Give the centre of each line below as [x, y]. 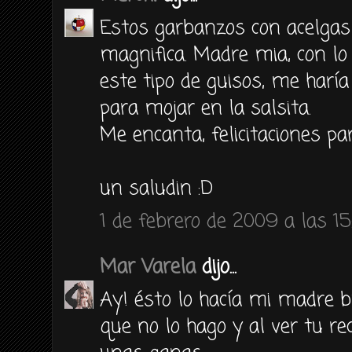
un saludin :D [156, 189]
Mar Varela [148, 267]
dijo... [216, 267]
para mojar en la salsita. [205, 108]
